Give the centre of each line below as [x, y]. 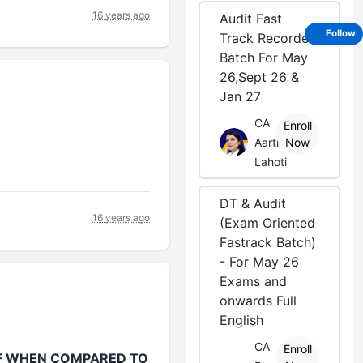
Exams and [254, 281]
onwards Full [258, 301]
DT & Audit [253, 203]
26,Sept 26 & [260, 77]
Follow [341, 34]
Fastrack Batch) [268, 242]
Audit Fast [251, 19]
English [242, 320]
